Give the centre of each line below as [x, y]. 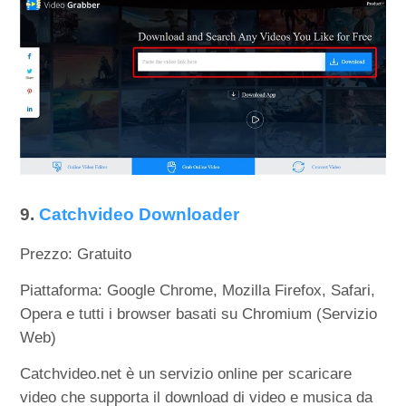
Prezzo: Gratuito [76, 254]
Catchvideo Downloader [140, 214]
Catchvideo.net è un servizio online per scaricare [186, 373]
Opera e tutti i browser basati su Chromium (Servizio [199, 314]
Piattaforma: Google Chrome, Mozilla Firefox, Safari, [198, 290]
